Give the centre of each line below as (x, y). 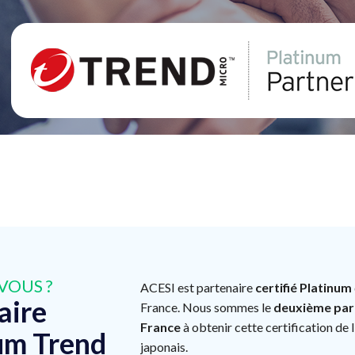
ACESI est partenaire (197, 287)
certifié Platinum (303, 287)
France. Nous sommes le (206, 307)
